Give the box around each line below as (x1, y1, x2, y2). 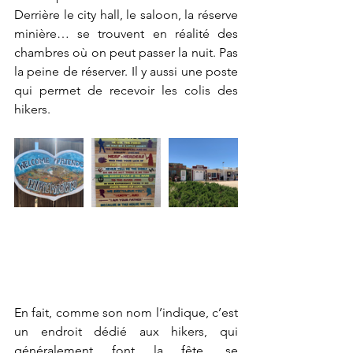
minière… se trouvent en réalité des (14, 25, 238, 41)
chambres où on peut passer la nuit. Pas (14, 44, 238, 60)
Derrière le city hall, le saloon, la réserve (14, 6, 238, 22)
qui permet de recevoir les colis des (14, 82, 238, 98)
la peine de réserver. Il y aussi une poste (14, 63, 238, 79)
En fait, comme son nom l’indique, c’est (14, 304, 238, 320)
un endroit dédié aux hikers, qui (14, 323, 238, 339)
